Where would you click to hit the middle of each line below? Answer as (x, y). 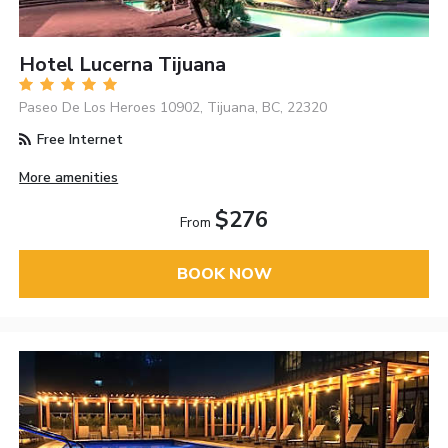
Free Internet (78, 139)
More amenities (69, 177)
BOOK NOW (224, 273)
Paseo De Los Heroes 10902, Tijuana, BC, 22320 (173, 107)
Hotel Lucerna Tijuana (123, 64)
